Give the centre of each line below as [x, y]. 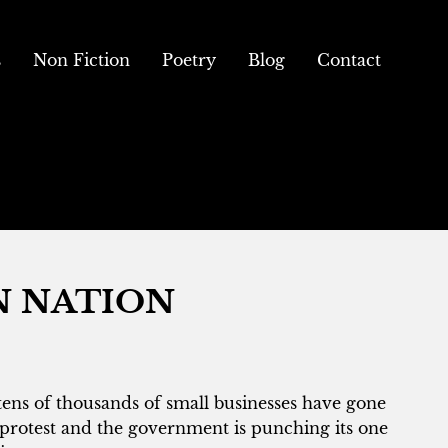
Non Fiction [81, 59]
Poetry [189, 59]
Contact [349, 59]
